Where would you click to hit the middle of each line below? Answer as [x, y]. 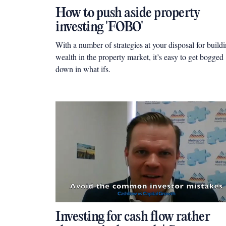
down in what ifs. [83, 69]
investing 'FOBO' [99, 27]
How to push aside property [128, 13]
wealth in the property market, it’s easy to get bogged [139, 57]
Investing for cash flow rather [133, 217]
